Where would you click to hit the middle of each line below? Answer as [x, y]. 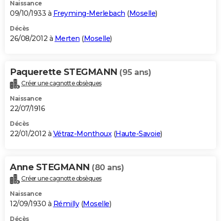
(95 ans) [135, 73]
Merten [67, 39]
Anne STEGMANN [51, 167]
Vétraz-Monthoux [82, 134]
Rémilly [66, 203]
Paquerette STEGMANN [65, 72]
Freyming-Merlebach [89, 14]
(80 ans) [108, 168]
